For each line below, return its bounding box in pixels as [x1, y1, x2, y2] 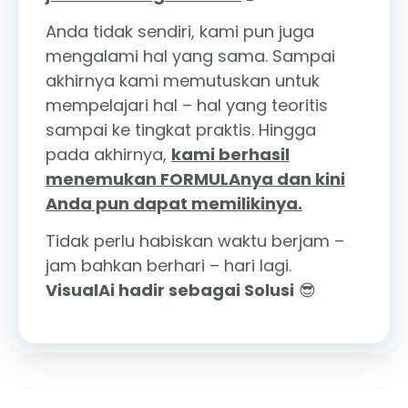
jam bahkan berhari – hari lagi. [46, 254, 291, 278]
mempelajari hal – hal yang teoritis [46, 93, 328, 117]
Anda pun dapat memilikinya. [46, 191, 302, 215]
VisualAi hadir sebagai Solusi [46, 279, 294, 302]
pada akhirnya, [46, 142, 171, 166]
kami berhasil [171, 142, 290, 166]
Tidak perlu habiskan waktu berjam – [46, 229, 344, 253]
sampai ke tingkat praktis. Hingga [46, 117, 316, 141]
